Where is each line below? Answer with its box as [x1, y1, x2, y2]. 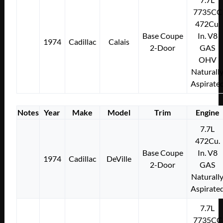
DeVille [107, 153, 132, 163]
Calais [109, 36, 130, 46]
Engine [195, 107, 220, 117]
